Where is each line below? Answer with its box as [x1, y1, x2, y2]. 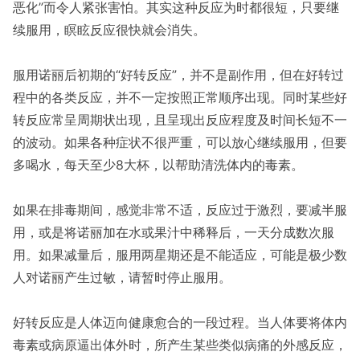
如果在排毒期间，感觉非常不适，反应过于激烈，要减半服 [13, 202, 347, 218]
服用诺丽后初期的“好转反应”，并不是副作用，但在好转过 [13, 67, 344, 83]
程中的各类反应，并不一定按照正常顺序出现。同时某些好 [13, 89, 347, 105]
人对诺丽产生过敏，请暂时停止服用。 [13, 269, 231, 285]
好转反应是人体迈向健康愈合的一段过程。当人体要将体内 [13, 314, 347, 330]
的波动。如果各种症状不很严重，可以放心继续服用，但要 [13, 134, 347, 150]
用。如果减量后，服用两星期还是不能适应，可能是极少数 [13, 247, 347, 263]
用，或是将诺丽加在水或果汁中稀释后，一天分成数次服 [13, 224, 334, 240]
